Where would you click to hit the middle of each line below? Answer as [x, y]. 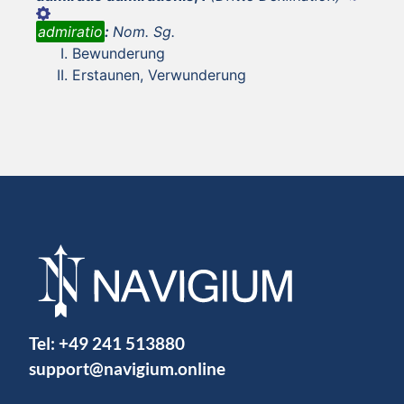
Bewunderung [119, 53]
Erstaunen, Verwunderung [159, 74]
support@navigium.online [127, 368]
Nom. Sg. [144, 31]
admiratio [70, 31]
